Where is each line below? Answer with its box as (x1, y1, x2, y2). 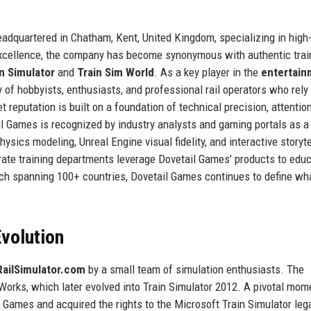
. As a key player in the (154, 65, 261, 79)
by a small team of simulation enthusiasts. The (85, 262, 304, 276)
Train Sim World (77, 65, 154, 79)
